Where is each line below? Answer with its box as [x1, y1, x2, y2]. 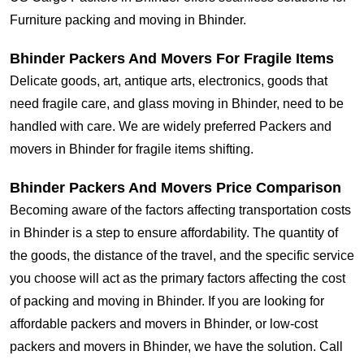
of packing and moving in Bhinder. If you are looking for [10, 294, 324, 309]
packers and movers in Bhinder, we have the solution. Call [10, 340, 343, 354]
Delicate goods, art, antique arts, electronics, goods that [10, 74, 327, 89]
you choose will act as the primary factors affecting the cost [10, 271, 345, 286]
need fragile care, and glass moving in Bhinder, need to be [10, 97, 344, 111]
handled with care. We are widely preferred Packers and [10, 119, 331, 134]
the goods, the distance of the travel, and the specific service [10, 249, 354, 263]
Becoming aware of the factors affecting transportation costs [10, 203, 351, 218]
